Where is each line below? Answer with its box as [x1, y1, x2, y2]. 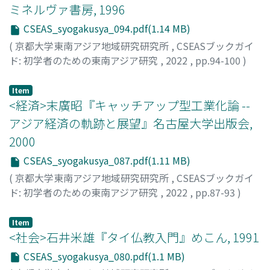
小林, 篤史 [9, 67, 53, 82]
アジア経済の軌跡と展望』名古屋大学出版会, [9, 114, 253, 132]
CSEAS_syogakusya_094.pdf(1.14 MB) [21, 21, 190, 36]
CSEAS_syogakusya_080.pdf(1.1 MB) [21, 248, 185, 263]
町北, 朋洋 [9, 199, 53, 214]
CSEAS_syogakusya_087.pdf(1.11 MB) [21, 152, 190, 168]
